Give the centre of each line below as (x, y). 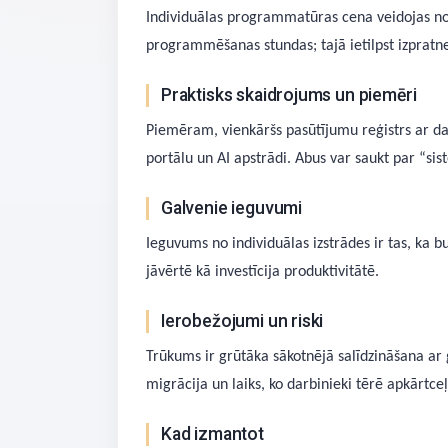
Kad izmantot (212, 434)
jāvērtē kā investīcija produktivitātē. (262, 272)
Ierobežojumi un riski (242, 321)
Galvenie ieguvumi (232, 208)
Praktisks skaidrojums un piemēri (289, 95)
